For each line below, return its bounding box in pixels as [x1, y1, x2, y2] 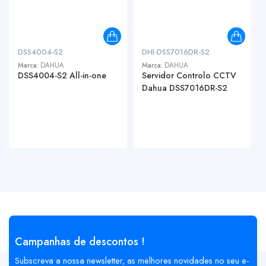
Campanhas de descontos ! [15, 233, 145, 249]
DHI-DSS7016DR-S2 [142, 46, 210, 58]
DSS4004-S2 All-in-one [18, 69, 106, 81]
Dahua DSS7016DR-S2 [142, 82, 227, 94]
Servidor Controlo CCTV [142, 69, 236, 81]
